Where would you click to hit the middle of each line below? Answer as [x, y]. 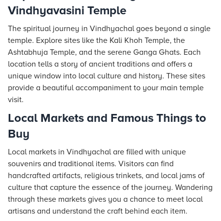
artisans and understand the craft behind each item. [98, 211]
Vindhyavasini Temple [67, 11]
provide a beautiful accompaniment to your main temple [106, 88]
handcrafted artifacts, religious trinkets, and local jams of [106, 176]
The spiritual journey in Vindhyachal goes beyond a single [109, 29]
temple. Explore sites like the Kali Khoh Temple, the [96, 40]
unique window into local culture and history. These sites [107, 76]
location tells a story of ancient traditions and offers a [100, 64]
